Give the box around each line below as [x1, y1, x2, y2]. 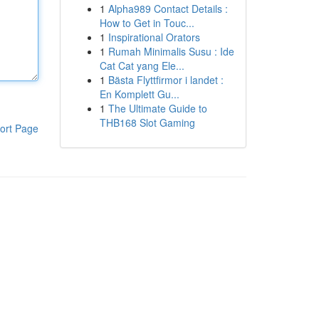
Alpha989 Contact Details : [108, 1, 228, 16]
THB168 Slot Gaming [99, 115, 195, 130]
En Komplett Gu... [99, 87, 179, 101]
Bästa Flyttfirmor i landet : [108, 73, 224, 87]
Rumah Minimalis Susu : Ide [108, 44, 234, 58]
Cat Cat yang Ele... [99, 58, 184, 73]
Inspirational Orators [108, 30, 200, 44]
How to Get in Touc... [99, 16, 194, 30]
